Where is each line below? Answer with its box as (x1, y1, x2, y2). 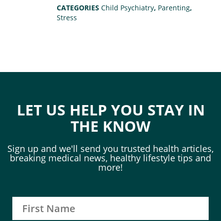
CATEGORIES (57, 3, 102, 13)
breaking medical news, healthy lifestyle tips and (10, 152, 211, 164)
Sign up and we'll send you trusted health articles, (7, 143, 214, 155)
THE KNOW (71, 116, 150, 137)
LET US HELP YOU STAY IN (16, 100, 205, 120)
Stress (57, 13, 77, 23)
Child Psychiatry (101, 3, 154, 13)
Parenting (158, 3, 190, 13)
